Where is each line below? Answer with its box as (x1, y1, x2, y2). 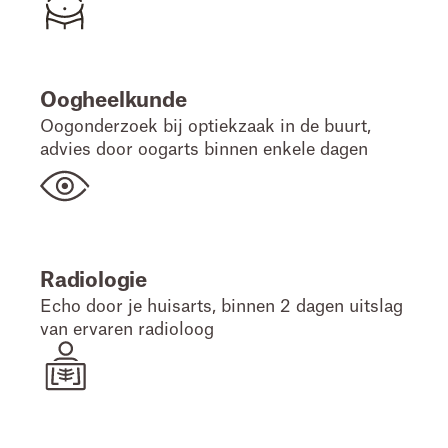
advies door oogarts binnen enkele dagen (40, 141, 368, 158)
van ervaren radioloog (40, 321, 214, 338)
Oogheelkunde (40, 90, 187, 111)
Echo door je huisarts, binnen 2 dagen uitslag (40, 298, 403, 315)
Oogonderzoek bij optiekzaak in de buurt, (40, 118, 371, 135)
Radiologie (40, 270, 147, 291)
